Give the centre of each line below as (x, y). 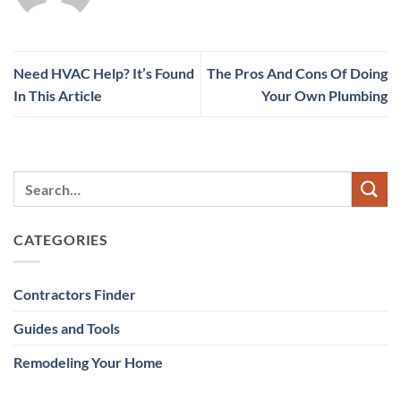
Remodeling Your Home (88, 362)
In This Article (58, 95)
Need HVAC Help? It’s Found (104, 73)
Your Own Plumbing (324, 95)
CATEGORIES (61, 240)
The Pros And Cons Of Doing (297, 73)
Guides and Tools (67, 328)
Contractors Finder (75, 294)
